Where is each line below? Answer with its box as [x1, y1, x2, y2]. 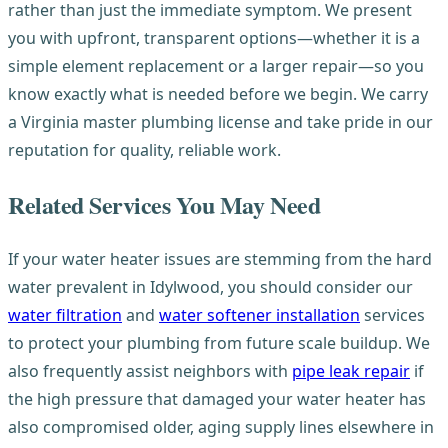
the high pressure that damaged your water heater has [8, 388, 426, 411]
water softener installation [159, 304, 360, 327]
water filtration [8, 304, 122, 327]
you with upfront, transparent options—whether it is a [8, 26, 420, 49]
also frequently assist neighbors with [8, 360, 292, 383]
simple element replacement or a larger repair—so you [8, 54, 424, 77]
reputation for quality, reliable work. [8, 138, 281, 161]
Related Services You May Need [8, 186, 321, 222]
